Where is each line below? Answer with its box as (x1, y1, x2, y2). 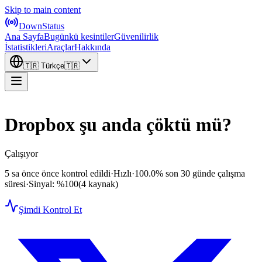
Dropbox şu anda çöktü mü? (5, 114, 232, 136)
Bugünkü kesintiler (44, 32, 114, 42)
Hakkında (74, 42, 111, 52)
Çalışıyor (5, 148, 38, 158)
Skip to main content (5, 5, 81, 15)
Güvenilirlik (114, 32, 158, 42)
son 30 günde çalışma (166, 168, 245, 178)
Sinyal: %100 (29, 178, 78, 189)
